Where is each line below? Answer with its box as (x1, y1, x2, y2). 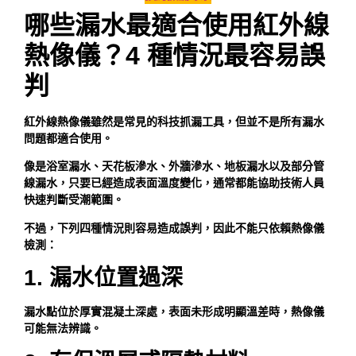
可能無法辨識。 (24, 322, 102, 335)
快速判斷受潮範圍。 (24, 193, 124, 207)
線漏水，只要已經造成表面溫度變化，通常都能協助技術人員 (24, 176, 324, 190)
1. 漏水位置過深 (24, 265, 183, 291)
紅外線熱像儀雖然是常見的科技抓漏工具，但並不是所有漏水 (24, 115, 324, 129)
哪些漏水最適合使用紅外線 (24, 11, 329, 41)
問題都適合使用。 (24, 132, 113, 145)
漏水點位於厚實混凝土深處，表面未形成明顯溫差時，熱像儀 (24, 305, 324, 319)
